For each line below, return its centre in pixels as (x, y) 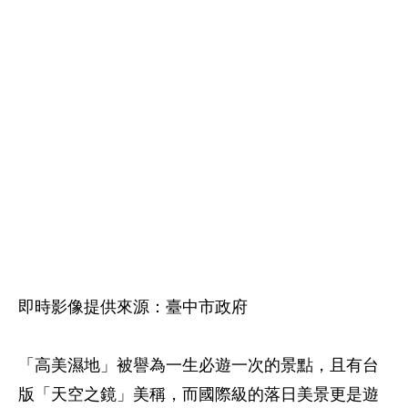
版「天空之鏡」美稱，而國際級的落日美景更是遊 (199, 395)
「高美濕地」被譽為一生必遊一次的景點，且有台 (199, 366)
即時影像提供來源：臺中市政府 (133, 307)
